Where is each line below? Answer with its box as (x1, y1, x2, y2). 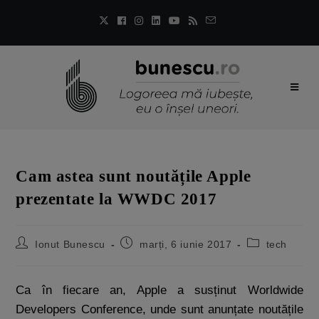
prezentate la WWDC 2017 (16, 190, 217, 208)
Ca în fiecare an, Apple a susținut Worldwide (16, 283, 303, 297)
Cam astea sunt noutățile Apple (16, 167, 251, 185)
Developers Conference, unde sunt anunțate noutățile (16, 303, 303, 316)
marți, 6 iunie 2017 (140, 239, 232, 250)
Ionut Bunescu (35, 239, 105, 250)
